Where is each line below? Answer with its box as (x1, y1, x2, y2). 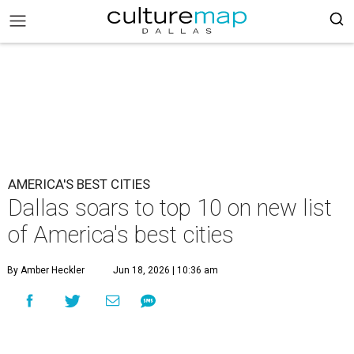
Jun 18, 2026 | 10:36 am (113, 265, 218, 276)
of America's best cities (8, 221, 234, 248)
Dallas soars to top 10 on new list (8, 194, 332, 221)
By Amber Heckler (7, 265, 85, 276)
